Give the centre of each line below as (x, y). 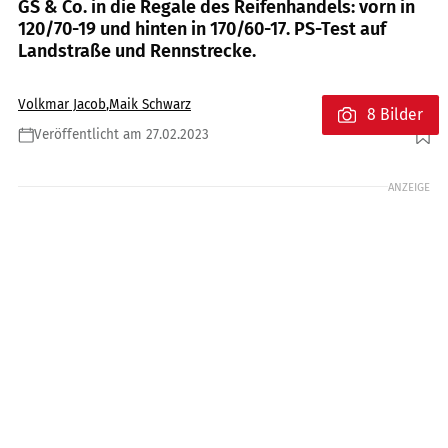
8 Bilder (395, 115)
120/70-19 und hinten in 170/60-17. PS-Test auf (202, 29)
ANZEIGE (409, 186)
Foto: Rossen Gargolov (372, 145)
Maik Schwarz (150, 105)
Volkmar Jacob (62, 105)
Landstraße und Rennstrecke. (137, 51)
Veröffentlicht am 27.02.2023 (121, 134)
